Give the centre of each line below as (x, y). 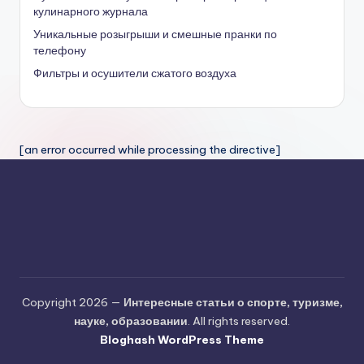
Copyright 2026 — (72, 303)
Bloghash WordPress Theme (182, 340)
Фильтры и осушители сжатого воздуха (135, 74)
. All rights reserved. (239, 321)
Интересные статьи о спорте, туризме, (233, 303)
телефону (60, 51)
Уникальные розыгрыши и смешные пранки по (155, 35)
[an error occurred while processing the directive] (150, 150)
